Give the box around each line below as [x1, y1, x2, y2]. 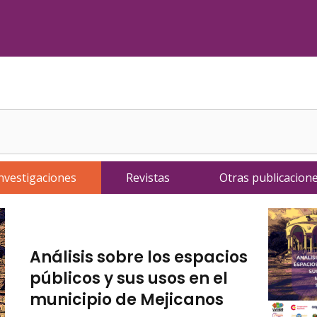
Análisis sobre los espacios [29, 246, 248, 268]
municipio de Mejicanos [29, 289, 224, 311]
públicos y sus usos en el [29, 267, 228, 289]
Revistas [125, 169, 170, 185]
